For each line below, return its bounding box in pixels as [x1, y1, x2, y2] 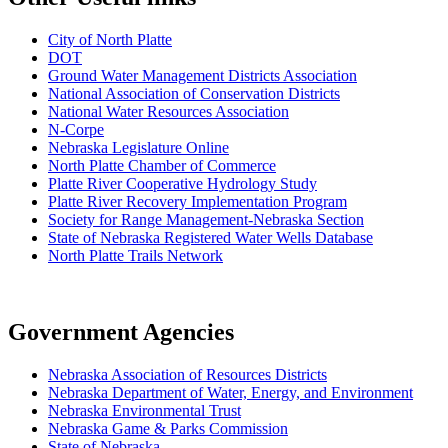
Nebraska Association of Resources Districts [48, 366, 327, 384]
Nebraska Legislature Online [48, 139, 229, 157]
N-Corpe [48, 121, 104, 139]
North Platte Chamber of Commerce [48, 157, 276, 175]
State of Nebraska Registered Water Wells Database [48, 229, 373, 247]
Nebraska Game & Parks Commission [48, 420, 288, 438]
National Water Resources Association [48, 103, 289, 121]
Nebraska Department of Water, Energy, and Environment [48, 384, 413, 402]
